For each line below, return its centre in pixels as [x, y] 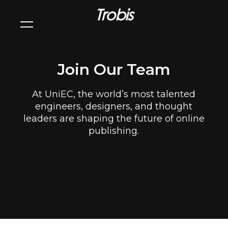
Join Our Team [114, 69]
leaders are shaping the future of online [114, 119]
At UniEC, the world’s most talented [114, 94]
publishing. [114, 131]
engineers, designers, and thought [114, 106]
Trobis [114, 14]
